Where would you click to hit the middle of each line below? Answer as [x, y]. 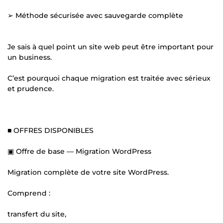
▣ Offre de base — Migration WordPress [79, 151]
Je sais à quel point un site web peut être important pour [111, 47]
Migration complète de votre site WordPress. [88, 172]
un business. [30, 57]
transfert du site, [37, 214]
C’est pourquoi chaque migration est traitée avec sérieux [109, 78]
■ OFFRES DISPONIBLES [51, 130]
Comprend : [29, 193]
